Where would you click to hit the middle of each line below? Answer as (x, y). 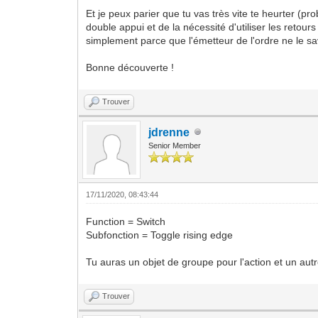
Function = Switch (126, 221)
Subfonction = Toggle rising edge (160, 235)
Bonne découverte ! (130, 67)
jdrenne (169, 132)
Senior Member (175, 145)
